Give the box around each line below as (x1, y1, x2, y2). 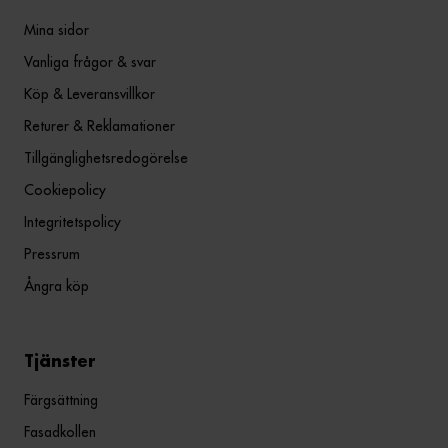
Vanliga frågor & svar (24, 53, 156, 72)
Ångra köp (24, 277, 89, 296)
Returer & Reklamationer (24, 117, 175, 136)
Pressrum (24, 245, 80, 264)
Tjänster (24, 354, 96, 372)
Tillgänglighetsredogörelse (24, 149, 188, 168)
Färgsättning (24, 391, 98, 410)
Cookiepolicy (24, 181, 106, 200)
